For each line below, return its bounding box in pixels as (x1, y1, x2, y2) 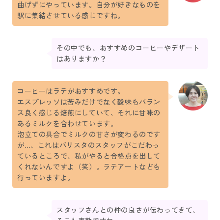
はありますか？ (56, 55, 107, 64)
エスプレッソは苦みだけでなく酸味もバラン (17, 98, 161, 107)
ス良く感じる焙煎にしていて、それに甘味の (17, 109, 161, 118)
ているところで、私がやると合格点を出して (17, 152, 161, 161)
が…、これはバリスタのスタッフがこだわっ (17, 141, 160, 150)
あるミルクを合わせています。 (17, 119, 118, 129)
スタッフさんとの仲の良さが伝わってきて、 (56, 206, 200, 215)
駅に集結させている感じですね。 (17, 11, 125, 21)
